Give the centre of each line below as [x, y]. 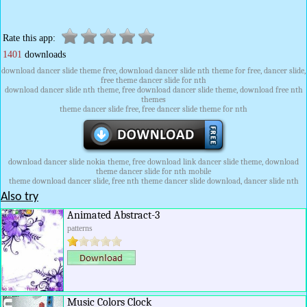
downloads [44, 54]
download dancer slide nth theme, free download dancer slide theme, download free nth [153, 90]
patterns [80, 228]
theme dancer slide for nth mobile [153, 171]
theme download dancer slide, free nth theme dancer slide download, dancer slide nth [153, 181]
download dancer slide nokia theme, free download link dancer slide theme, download [153, 162]
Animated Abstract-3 [113, 215]
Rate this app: [29, 38]
